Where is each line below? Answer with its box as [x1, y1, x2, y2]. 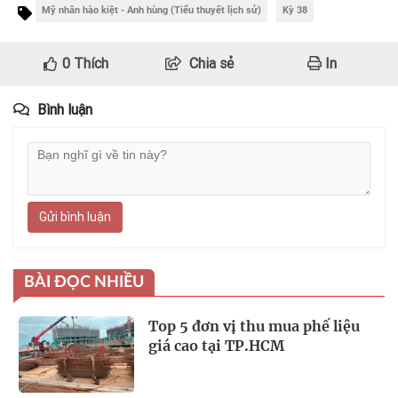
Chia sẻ [188, 55, 234, 73]
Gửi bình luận [39, 210, 111, 225]
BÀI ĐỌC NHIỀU [24, 275, 144, 291]
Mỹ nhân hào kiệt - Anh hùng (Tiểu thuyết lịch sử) [42, 4, 261, 17]
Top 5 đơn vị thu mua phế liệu [148, 317, 360, 336]
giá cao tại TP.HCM [148, 337, 284, 355]
